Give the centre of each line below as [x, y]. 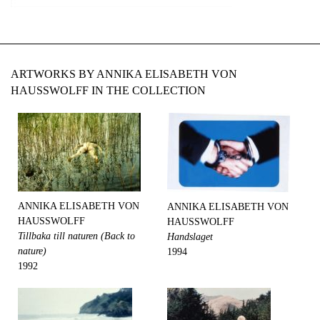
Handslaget [190, 237]
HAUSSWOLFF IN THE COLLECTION [108, 90]
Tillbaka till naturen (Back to [76, 236]
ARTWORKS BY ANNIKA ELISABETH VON [124, 74]
